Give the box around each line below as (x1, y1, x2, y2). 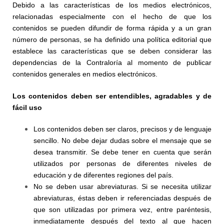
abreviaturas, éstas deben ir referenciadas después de (33, 194, 211, 202)
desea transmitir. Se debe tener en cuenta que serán (33, 148, 211, 156)
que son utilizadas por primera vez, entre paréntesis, (33, 205, 211, 213)
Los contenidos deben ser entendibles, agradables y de (12, 92, 211, 100)
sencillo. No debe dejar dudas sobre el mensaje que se (33, 136, 211, 144)
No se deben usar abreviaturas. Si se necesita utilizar (33, 182, 211, 190)
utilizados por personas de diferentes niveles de (33, 159, 211, 167)
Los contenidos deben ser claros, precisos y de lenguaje (33, 125, 211, 133)
